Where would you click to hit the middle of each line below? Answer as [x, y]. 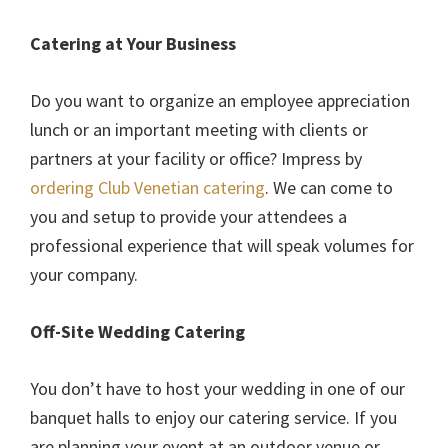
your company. [84, 275]
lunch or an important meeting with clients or [199, 130]
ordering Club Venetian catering [147, 188]
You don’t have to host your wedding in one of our [217, 389]
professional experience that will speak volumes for [222, 246]
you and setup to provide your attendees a [188, 217]
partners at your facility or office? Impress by [196, 159]
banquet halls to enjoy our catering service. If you [213, 418]
